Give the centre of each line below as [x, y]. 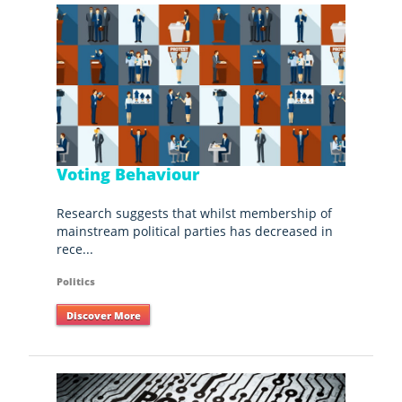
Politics [76, 282]
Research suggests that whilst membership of [195, 213]
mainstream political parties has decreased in [195, 231]
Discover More [103, 315]
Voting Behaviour [128, 175]
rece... [75, 249]
